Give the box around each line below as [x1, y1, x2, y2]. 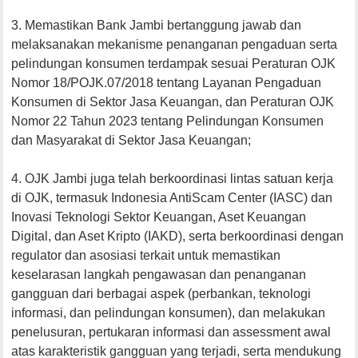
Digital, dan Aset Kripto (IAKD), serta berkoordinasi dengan [11, 229, 344, 243]
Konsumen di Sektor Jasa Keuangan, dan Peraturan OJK [11, 94, 335, 109]
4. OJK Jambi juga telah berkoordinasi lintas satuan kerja [11, 171, 334, 185]
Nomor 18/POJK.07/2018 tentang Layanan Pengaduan [11, 75, 322, 89]
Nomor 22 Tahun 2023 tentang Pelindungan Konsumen [11, 113, 324, 128]
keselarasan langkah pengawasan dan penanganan [11, 267, 307, 281]
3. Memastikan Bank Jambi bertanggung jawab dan [11, 18, 302, 32]
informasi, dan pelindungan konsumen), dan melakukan [11, 305, 326, 320]
